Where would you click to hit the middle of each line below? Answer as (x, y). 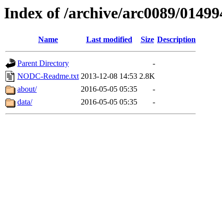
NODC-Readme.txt (48, 76)
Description (176, 40)
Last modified (109, 40)
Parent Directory (43, 63)
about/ (27, 89)
